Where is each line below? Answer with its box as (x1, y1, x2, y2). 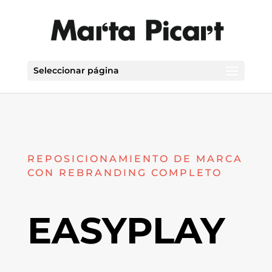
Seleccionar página (33, 65, 119, 76)
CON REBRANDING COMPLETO (27, 167, 222, 178)
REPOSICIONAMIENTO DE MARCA (27, 153, 243, 165)
